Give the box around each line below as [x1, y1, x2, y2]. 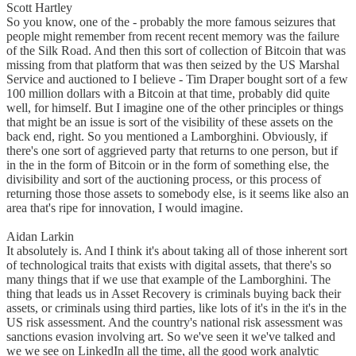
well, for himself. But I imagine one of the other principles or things [6, 101, 343, 115]
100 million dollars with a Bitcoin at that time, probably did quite [6, 87, 330, 101]
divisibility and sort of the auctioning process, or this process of [6, 172, 321, 187]
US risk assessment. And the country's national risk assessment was [6, 315, 342, 330]
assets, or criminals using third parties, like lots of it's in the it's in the [6, 301, 346, 315]
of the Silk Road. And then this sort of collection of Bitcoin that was [6, 44, 346, 58]
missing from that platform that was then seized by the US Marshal [6, 58, 339, 72]
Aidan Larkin [6, 230, 80, 244]
